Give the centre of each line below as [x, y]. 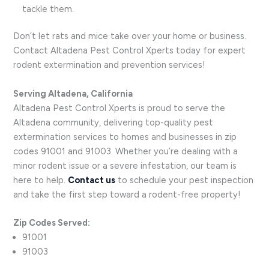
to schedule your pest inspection [186, 180]
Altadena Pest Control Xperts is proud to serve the [119, 108]
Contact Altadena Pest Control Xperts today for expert [130, 51]
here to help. [41, 180]
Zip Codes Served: [52, 223]
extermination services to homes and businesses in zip [125, 137]
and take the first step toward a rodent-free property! [127, 194]
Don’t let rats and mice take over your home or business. [130, 36]
